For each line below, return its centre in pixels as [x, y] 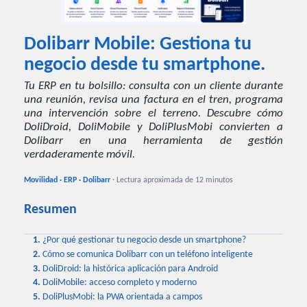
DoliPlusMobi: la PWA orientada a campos [123, 297]
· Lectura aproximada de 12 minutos [173, 180]
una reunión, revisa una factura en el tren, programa [153, 100]
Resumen [50, 210]
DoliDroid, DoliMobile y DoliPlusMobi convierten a [153, 128]
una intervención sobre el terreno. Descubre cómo [153, 114]
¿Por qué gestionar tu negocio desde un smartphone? [145, 241]
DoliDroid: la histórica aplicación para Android [131, 269]
